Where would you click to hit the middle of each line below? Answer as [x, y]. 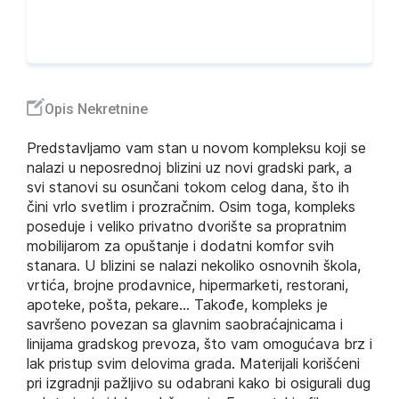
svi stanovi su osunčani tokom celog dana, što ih [188, 187]
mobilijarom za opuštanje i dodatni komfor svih [180, 246]
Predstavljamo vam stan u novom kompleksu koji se [196, 148]
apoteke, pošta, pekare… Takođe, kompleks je [177, 305]
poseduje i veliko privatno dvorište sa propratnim [187, 226]
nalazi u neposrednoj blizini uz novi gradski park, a [189, 167]
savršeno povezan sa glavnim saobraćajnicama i [185, 324]
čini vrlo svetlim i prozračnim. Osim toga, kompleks [191, 207]
